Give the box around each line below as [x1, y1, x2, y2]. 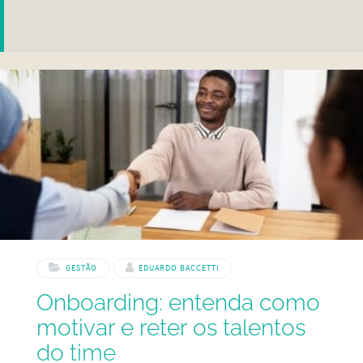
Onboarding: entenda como [36, 288, 320, 316]
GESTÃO [65, 262, 97, 273]
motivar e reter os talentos [36, 314, 305, 341]
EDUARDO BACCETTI [139, 262, 220, 273]
